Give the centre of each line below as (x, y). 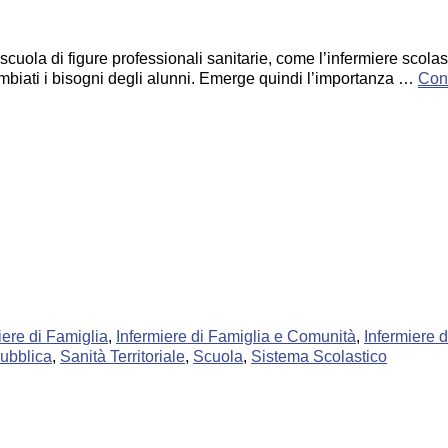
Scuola (218, 356)
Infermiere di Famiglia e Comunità (236, 336)
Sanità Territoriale (122, 356)
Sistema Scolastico (319, 356)
